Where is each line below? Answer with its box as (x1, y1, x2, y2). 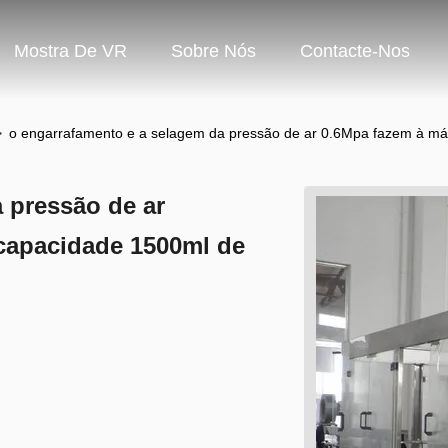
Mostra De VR (14, 41, 127, 62)
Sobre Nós (171, 41, 256, 62)
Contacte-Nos (300, 41, 410, 62)
